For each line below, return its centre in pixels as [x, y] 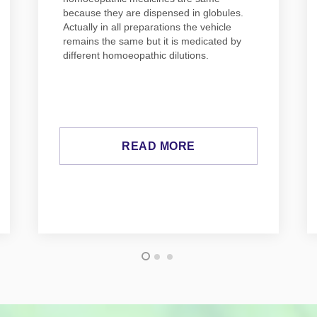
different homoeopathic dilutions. [136, 56]
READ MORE [158, 146]
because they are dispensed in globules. [153, 13]
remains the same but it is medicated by [152, 41]
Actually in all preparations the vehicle [147, 27]
